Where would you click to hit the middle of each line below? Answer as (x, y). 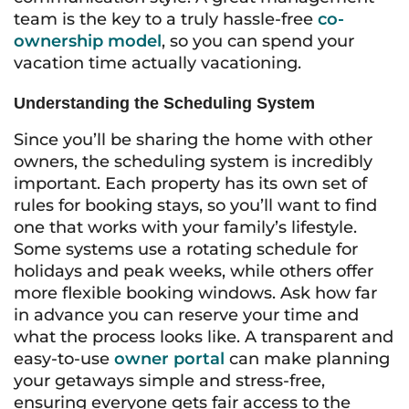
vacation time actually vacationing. (157, 63)
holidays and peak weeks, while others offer (194, 271)
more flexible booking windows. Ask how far (195, 293)
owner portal (169, 359)
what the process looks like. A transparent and (204, 337)
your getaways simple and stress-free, (169, 381)
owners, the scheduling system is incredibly (193, 162)
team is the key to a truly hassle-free (166, 19)
